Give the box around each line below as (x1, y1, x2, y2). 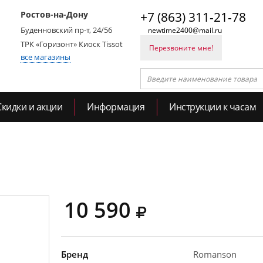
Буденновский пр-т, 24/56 (21, 25, 112, 35)
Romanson (193, 248, 237, 260)
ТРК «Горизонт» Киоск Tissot (21, 39, 123, 49)
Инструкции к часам (169, 100, 256, 113)
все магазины (21, 52, 70, 62)
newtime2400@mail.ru (148, 25, 222, 35)
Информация (87, 100, 144, 113)
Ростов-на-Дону (21, 9, 88, 20)
